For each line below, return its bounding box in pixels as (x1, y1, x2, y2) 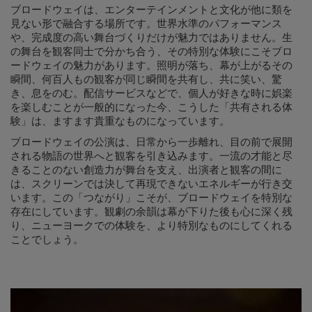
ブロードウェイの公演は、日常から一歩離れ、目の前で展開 (10, 136, 292, 149)
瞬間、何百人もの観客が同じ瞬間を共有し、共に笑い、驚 (10, 73, 282, 86)
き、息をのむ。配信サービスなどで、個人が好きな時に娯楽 (10, 87, 292, 100)
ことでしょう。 (10, 233, 84, 247)
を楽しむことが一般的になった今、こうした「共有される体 (10, 101, 292, 114)
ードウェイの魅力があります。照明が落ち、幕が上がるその (10, 59, 292, 72)
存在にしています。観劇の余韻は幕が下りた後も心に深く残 (10, 205, 292, 219)
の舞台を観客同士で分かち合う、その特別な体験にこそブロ (10, 45, 292, 58)
